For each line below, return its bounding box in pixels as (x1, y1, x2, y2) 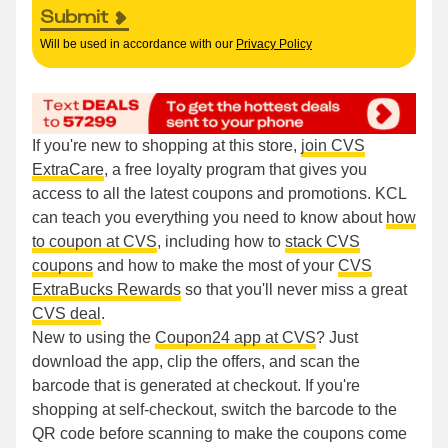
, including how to (157, 233, 285, 251)
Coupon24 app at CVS (155, 329, 316, 347)
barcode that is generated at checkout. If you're (32, 377, 360, 395)
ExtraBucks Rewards (32, 281, 181, 299)
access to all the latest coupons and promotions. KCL (32, 185, 406, 203)
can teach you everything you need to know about (32, 209, 386, 227)
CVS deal (32, 305, 101, 323)
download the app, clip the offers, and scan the (32, 353, 360, 371)
